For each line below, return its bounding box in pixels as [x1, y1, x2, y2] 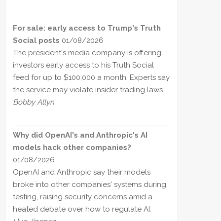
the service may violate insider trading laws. [13, 85, 164, 95]
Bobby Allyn [13, 98, 54, 107]
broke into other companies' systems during [13, 180, 166, 189]
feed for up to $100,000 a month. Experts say [13, 73, 170, 82]
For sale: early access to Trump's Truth [13, 24, 161, 33]
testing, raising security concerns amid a [13, 192, 152, 202]
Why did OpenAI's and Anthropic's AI [13, 131, 147, 140]
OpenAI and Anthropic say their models [13, 168, 150, 177]
